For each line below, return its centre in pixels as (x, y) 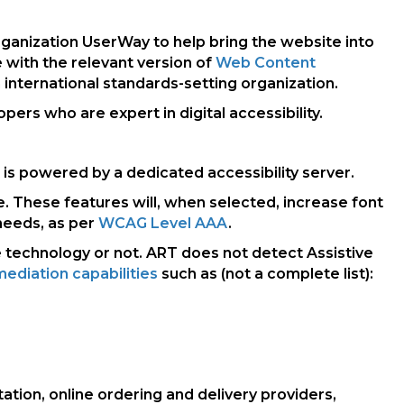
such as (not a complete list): (266, 274)
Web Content (266, 63)
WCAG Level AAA (163, 223)
